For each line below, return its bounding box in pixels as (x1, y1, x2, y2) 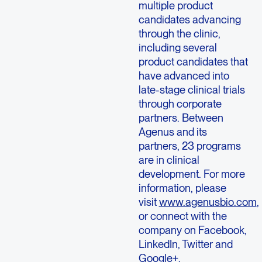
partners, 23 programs (138, 139, 241, 152)
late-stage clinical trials (138, 82, 245, 96)
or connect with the (138, 209, 227, 222)
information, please (138, 181, 226, 194)
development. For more (138, 167, 245, 180)
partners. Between (138, 111, 223, 124)
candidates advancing (138, 12, 241, 26)
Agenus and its (138, 125, 207, 138)
